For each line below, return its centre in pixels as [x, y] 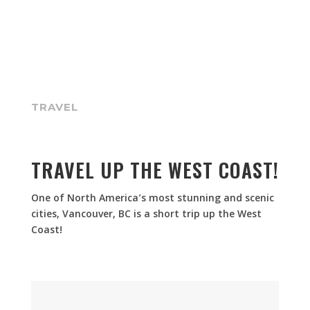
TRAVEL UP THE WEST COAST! [155, 170]
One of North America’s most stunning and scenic [152, 200]
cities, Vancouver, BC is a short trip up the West [146, 216]
